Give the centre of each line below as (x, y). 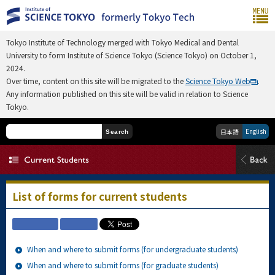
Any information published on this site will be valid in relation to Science (127, 94)
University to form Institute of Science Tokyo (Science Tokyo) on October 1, (131, 55)
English (256, 131)
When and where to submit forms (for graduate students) (123, 265)
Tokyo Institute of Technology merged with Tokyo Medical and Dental (122, 42)
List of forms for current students (100, 196)
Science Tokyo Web (218, 81)
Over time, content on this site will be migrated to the (96, 81)
